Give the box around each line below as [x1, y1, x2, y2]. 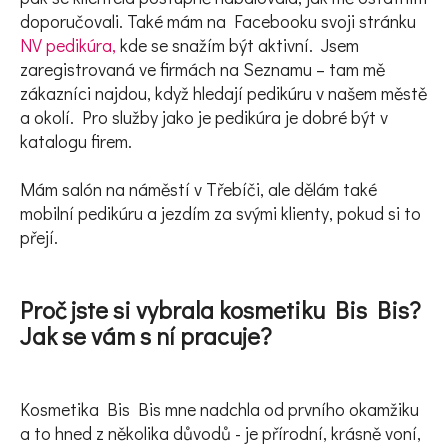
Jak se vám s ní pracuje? [20, 319, 272, 351]
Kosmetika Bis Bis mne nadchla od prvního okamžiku [20, 396, 419, 421]
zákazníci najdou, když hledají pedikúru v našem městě [20, 80, 427, 105]
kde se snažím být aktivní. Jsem [120, 32, 359, 57]
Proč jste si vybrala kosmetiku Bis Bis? [20, 293, 421, 325]
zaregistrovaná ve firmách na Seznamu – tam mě [20, 56, 385, 81]
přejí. [20, 224, 62, 249]
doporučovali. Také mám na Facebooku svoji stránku [20, 8, 416, 33]
